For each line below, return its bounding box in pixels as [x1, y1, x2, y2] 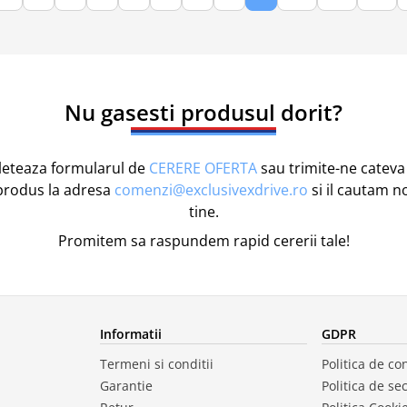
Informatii [100, 324, 163, 342]
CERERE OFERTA [148, 157, 257, 178]
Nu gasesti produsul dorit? [65, 96, 342, 127]
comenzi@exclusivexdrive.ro [114, 179, 308, 200]
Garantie [100, 376, 154, 394]
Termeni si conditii [100, 354, 214, 372]
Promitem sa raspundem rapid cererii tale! [57, 230, 350, 251]
